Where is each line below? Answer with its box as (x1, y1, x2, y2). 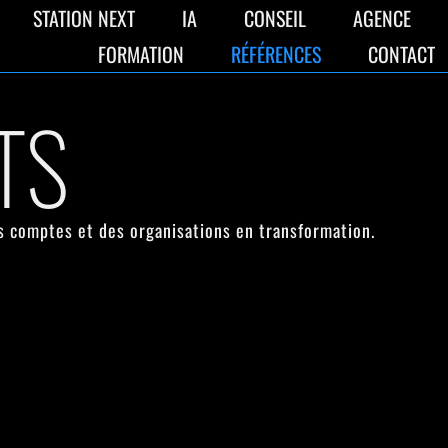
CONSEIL (244, 3, 307, 33)
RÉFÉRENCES (230, 39, 321, 69)
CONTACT (367, 39, 435, 69)
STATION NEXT (33, 3, 136, 33)
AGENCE (353, 3, 412, 33)
